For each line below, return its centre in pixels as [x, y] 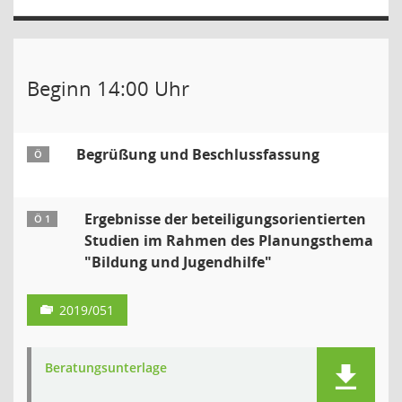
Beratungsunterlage [106, 367]
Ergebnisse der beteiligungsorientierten [225, 219]
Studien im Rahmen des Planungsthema [229, 240]
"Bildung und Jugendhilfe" [178, 262]
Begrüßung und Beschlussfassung [198, 154]
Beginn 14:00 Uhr [108, 88]
